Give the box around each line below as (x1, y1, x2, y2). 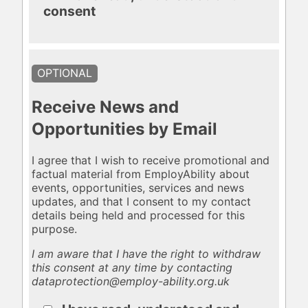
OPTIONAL (37, 65, 93, 80)
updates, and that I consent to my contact (32, 195, 252, 209)
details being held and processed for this (32, 208, 245, 223)
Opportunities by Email (32, 118, 218, 139)
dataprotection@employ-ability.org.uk (32, 274, 230, 289)
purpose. (32, 222, 78, 236)
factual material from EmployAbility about (32, 167, 250, 181)
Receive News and (32, 96, 179, 117)
